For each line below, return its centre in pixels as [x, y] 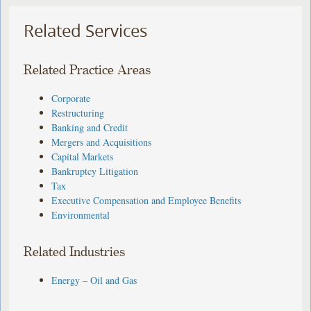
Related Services [86, 31]
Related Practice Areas [87, 70]
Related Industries [75, 252]
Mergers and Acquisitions [102, 142]
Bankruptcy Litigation [95, 171]
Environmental [81, 215]
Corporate [71, 98]
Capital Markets [83, 156]
